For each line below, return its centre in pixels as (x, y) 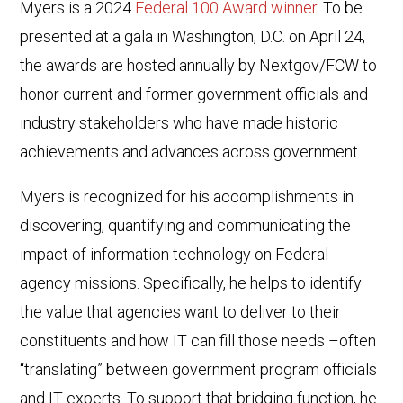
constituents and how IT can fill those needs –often (198, 341)
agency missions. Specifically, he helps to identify (191, 283)
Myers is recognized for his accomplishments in (187, 197)
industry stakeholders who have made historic (179, 123)
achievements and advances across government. (191, 152)
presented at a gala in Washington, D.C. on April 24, (193, 37)
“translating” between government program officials (199, 370)
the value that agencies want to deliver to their (181, 312)
